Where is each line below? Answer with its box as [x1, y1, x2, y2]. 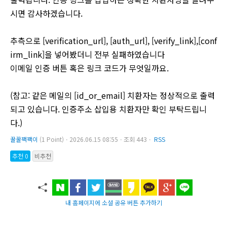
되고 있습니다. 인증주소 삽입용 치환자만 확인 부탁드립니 [10, 102, 207, 115]
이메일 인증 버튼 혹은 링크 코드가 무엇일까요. [10, 61, 169, 74]
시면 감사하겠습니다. [10, 7, 83, 19]
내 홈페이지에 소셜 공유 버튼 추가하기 [65, 198, 162, 207]
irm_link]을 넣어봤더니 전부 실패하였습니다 [10, 48, 165, 60]
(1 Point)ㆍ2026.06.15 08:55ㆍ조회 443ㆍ [40, 134, 153, 143]
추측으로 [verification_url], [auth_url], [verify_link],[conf [10, 34, 217, 47]
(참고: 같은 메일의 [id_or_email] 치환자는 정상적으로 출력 [10, 89, 215, 101]
